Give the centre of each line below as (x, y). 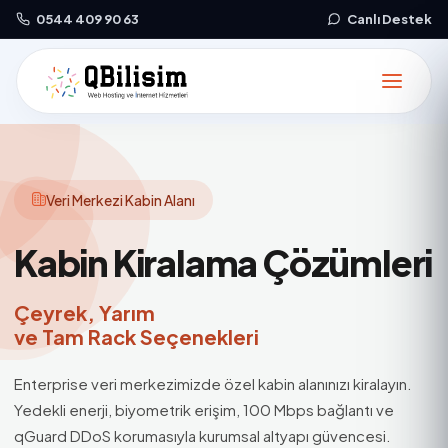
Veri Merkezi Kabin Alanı (120, 200)
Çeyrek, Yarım (84, 312)
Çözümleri (345, 262)
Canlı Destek (388, 19)
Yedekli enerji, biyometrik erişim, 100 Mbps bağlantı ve (204, 409)
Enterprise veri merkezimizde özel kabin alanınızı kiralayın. (213, 383)
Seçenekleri (197, 336)
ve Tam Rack (75, 336)
